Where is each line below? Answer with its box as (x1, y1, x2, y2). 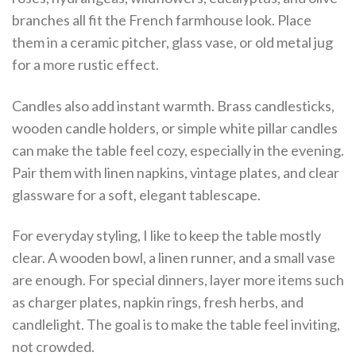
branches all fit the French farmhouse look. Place (12, 11, 311, 29)
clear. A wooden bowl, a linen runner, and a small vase (12, 249, 335, 267)
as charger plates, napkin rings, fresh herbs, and (12, 293, 304, 311)
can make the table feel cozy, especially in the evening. (12, 141, 344, 159)
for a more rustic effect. (12, 56, 159, 74)
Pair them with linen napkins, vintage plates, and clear (12, 163, 339, 181)
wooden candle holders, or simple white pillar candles (12, 118, 338, 137)
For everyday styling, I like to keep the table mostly (12, 226, 321, 245)
